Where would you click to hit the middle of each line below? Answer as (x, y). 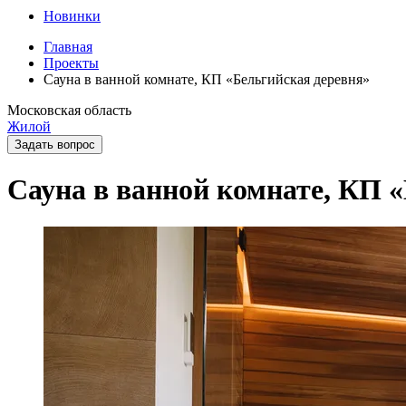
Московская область (69, 110)
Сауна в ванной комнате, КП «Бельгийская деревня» (207, 79)
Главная (68, 47)
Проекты (71, 63)
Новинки (72, 16)
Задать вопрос (55, 145)
